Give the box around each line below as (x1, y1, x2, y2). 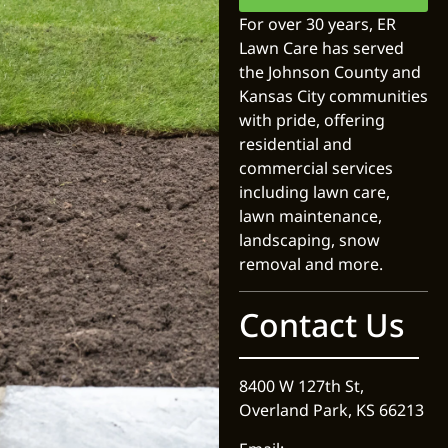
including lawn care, (238, 181, 390, 204)
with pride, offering (238, 109, 385, 132)
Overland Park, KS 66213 (238, 399, 424, 422)
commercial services (238, 157, 393, 180)
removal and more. (238, 253, 383, 276)
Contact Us (238, 303, 405, 347)
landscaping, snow (238, 229, 380, 252)
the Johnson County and (238, 61, 421, 84)
